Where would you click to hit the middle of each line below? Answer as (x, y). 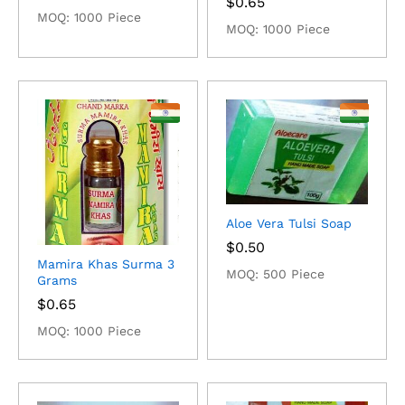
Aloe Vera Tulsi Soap (289, 223)
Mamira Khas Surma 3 (106, 264)
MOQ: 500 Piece (275, 273)
